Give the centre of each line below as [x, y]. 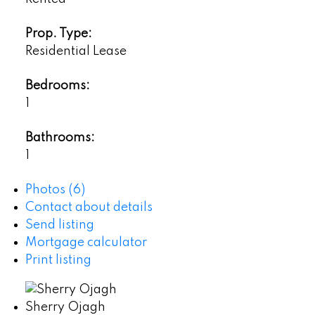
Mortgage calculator [86, 243]
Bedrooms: [57, 86]
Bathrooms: [60, 138]
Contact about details [89, 208]
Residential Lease [76, 52]
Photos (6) [55, 190]
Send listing [59, 225]
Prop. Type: [58, 34]
